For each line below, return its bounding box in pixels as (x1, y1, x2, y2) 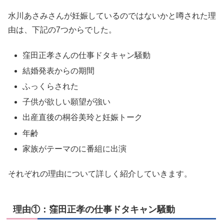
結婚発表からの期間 (22, 66, 95, 75)
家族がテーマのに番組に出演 (22, 144, 127, 153)
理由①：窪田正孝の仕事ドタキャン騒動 (13, 204, 175, 215)
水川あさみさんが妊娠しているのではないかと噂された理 (8, 11, 216, 20)
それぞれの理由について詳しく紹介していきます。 (8, 169, 192, 178)
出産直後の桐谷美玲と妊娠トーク (22, 113, 143, 122)
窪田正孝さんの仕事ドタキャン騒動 (22, 50, 151, 59)
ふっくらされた (22, 82, 79, 91)
